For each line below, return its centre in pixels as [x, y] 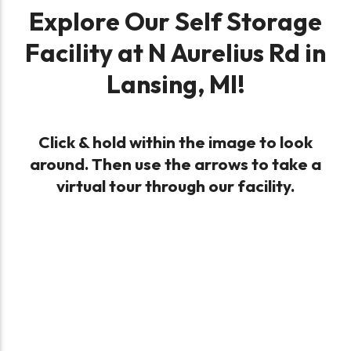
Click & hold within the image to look [175, 142]
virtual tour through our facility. [175, 186]
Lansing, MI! [175, 84]
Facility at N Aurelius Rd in [175, 53]
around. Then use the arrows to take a [175, 164]
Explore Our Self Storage [175, 22]
